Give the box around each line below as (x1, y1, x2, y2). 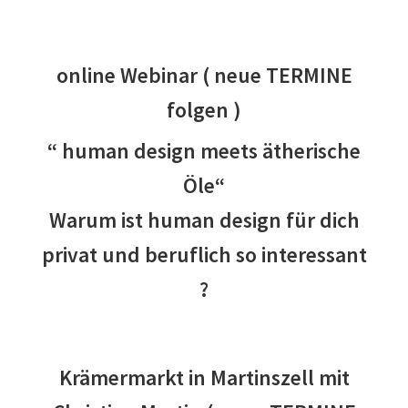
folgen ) (167, 97, 241, 124)
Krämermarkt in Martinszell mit (58, 363, 350, 391)
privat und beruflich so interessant (41, 240, 367, 268)
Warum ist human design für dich (48, 206, 360, 233)
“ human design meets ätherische (47, 137, 361, 164)
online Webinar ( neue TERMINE (56, 62, 352, 89)
